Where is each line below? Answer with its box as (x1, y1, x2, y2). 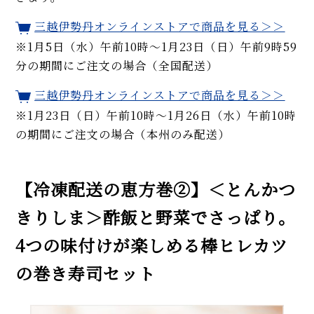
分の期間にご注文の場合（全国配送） (15, 57, 219, 74)
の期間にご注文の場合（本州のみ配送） (15, 126, 231, 143)
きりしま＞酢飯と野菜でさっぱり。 (15, 205, 296, 230)
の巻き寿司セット (15, 261, 156, 286)
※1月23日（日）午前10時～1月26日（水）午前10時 (15, 107, 297, 124)
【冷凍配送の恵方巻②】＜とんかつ (15, 177, 296, 202)
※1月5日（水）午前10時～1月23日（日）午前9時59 (15, 38, 298, 55)
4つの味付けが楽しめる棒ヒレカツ (15, 233, 289, 258)
